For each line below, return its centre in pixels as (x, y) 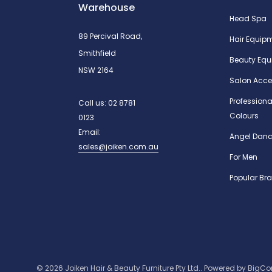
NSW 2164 (96, 70)
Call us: (93, 103)
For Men (243, 157)
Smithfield (97, 53)
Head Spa (248, 18)
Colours (244, 115)
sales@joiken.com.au (118, 146)
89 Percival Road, (110, 36)
